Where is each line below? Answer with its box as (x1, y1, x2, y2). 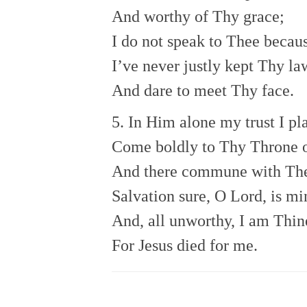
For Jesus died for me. (112, 236, 258, 255)
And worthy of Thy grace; (112, 8, 284, 26)
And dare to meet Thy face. (112, 82, 294, 100)
